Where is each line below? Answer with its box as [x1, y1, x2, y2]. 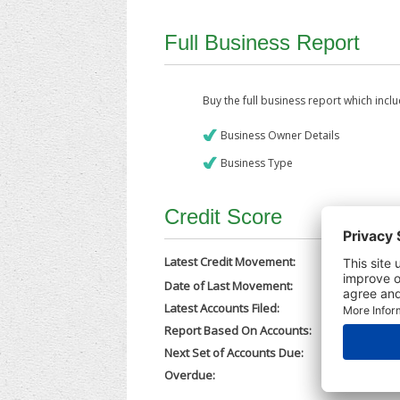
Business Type [221, 155, 294, 171]
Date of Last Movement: [164, 278, 294, 294]
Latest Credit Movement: [164, 254, 296, 270]
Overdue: [164, 367, 216, 383]
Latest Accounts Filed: [164, 300, 280, 316]
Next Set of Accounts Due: [164, 345, 304, 361]
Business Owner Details [221, 128, 340, 143]
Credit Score [164, 204, 283, 229]
